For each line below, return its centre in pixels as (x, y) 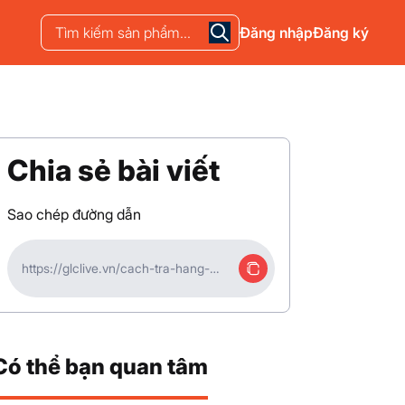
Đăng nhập (276, 33)
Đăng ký (341, 33)
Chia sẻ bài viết (114, 170)
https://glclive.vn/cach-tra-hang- (116, 268)
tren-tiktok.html (65, 286)
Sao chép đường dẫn (75, 214)
